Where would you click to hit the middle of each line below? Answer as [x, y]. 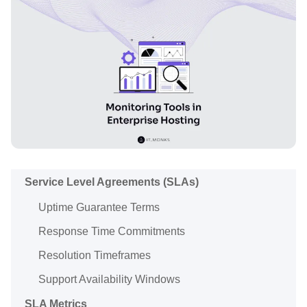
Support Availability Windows [109, 279]
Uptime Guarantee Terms [99, 207]
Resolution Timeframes [95, 255]
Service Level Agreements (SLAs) [112, 182]
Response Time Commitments [112, 231]
